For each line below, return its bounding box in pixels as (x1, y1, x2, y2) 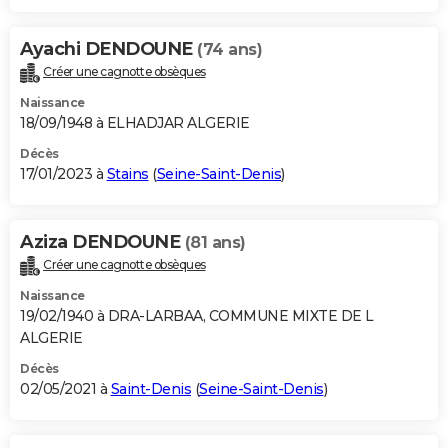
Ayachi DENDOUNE (20, 38, 197, 61)
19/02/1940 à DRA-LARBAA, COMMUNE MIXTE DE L (20, 307, 374, 326)
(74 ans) (197, 40, 262, 60)
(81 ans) (184, 233, 246, 253)
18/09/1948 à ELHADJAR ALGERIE (20, 114, 250, 133)
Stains (106, 165, 149, 184)
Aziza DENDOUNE (20, 231, 185, 254)
